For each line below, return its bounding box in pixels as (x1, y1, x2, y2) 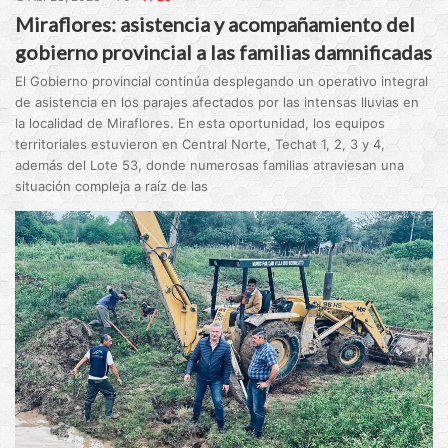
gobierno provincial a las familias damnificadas (15, 40, 433, 65)
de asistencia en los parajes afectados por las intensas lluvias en (15, 94, 420, 111)
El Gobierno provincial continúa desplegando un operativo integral (15, 73, 429, 90)
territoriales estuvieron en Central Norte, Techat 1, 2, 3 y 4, (15, 136, 386, 153)
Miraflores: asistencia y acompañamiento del (15, 12, 416, 37)
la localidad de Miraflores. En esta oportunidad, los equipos (15, 115, 386, 132)
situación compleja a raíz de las (15, 178, 209, 195)
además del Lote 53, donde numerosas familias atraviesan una (15, 157, 405, 174)
